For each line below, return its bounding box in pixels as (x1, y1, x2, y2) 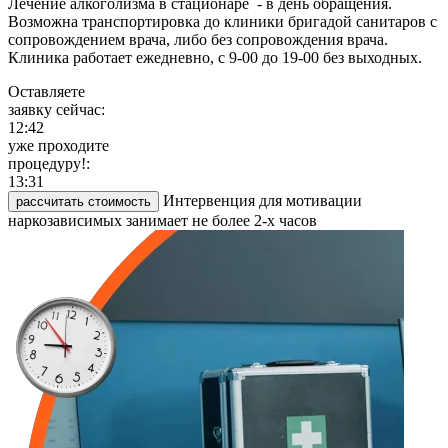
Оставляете (8, 83, 85, 101)
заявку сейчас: (8, 101, 105, 119)
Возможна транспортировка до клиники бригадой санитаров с (8, 13, 437, 31)
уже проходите (8, 137, 109, 155)
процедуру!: (8, 155, 90, 173)
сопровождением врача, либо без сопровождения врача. (8, 31, 388, 49)
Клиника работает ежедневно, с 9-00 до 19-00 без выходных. (8, 49, 422, 67)
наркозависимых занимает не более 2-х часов (8, 212, 317, 230)
